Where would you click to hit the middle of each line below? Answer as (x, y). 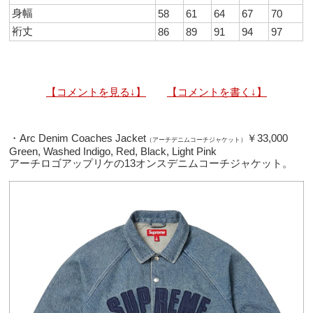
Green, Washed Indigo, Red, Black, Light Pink (113, 151)
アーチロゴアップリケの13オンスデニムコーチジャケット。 (151, 163)
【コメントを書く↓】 (217, 92)
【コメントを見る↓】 (96, 92)
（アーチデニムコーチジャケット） (197, 139)
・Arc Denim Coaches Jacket (78, 138)
